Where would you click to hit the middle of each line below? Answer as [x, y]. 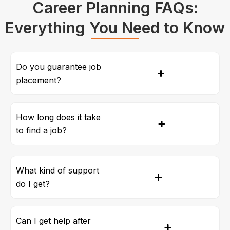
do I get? [33, 184]
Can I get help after [53, 221]
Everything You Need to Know [115, 28]
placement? [39, 80]
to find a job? [41, 130]
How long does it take [58, 117]
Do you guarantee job [59, 67]
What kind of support [57, 170]
